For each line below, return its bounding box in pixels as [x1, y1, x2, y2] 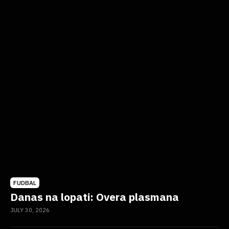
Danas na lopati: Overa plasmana [10, 189, 179, 204]
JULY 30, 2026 [10, 206, 50, 214]
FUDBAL [13, 178, 36, 187]
